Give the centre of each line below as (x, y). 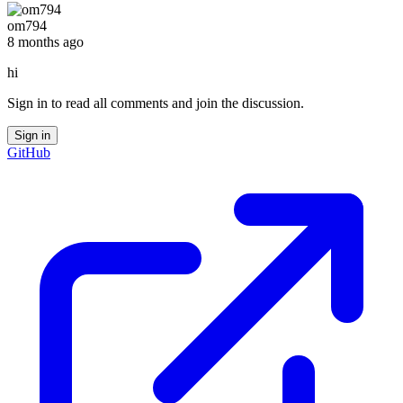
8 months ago (45, 41)
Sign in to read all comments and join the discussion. (156, 103)
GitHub (29, 152)
